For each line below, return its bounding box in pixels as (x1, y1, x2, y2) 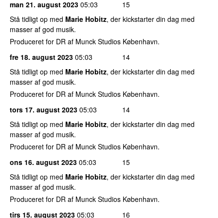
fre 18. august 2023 (10, 52, 73, 62)
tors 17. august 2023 (10, 104, 77, 114)
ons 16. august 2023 (10, 157, 77, 167)
